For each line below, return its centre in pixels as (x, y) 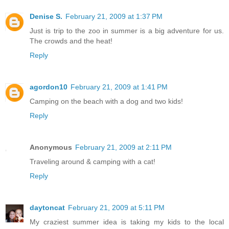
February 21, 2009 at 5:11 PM (116, 208)
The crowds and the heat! (71, 41)
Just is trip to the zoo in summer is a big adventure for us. (127, 31)
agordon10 (49, 87)
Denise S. (46, 17)
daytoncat (47, 208)
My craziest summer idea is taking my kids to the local (127, 222)
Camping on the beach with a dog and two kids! (106, 101)
